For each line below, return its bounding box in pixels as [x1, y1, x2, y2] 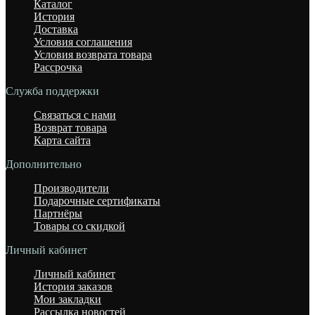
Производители [34, 181, 109, 194]
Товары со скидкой [34, 219, 125, 232]
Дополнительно [6, 157, 82, 170]
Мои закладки [34, 292, 101, 305]
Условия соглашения [34, 35, 132, 48]
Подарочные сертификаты [34, 194, 160, 207]
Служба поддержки [6, 84, 99, 97]
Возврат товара [34, 121, 107, 134]
